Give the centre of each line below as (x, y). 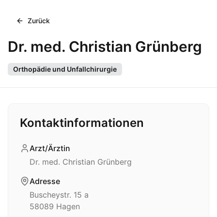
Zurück (39, 21)
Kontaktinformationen (82, 123)
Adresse (45, 181)
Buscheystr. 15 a (59, 195)
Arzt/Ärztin (50, 148)
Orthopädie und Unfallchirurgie (65, 69)
